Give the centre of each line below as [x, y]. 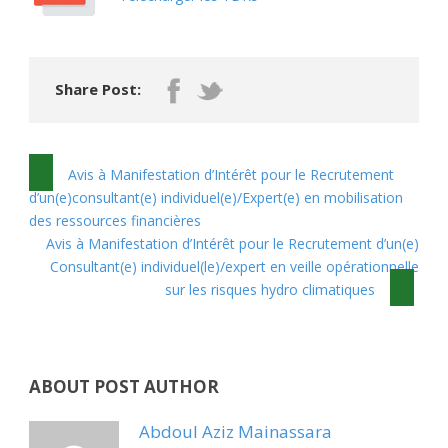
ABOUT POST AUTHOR [124, 386]
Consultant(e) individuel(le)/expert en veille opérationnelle [234, 266]
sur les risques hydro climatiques [270, 289]
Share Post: [98, 88]
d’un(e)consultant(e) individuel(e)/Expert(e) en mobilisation [216, 197]
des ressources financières [115, 220]
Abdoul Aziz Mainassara [235, 431]
